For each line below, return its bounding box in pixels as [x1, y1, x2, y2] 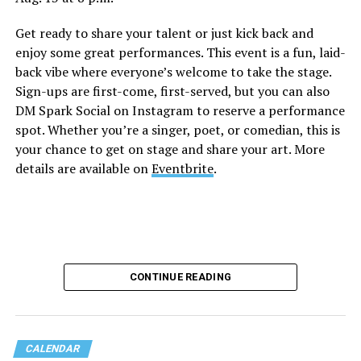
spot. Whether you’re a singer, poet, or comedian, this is [15, 121, 340, 139]
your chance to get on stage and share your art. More [15, 140, 325, 159]
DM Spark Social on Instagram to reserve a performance [15, 102, 345, 120]
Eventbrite [151, 160, 214, 178]
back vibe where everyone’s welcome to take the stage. [15, 63, 331, 81]
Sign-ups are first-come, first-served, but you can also [15, 82, 330, 101]
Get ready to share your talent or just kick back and [15, 24, 313, 43]
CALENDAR [23, 342, 81, 355]
